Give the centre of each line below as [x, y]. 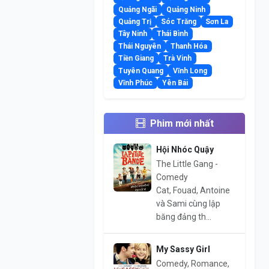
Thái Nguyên [140, 46]
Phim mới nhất [182, 124]
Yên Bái [175, 83]
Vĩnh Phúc [136, 83]
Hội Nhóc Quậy [185, 150]
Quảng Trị [135, 22]
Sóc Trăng [178, 22]
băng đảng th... [183, 217]
